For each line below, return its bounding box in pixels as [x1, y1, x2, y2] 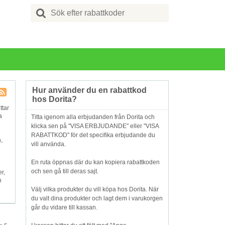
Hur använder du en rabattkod [32, 86, 147, 94]
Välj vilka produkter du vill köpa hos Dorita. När [31, 186, 159, 193]
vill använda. [31, 141, 66, 148]
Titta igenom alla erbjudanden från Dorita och [31, 114, 155, 121]
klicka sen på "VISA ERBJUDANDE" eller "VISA [31, 123, 159, 130]
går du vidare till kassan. [31, 204, 97, 211]
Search [51, 5, 71, 12]
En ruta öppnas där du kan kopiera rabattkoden [31, 159, 160, 166]
